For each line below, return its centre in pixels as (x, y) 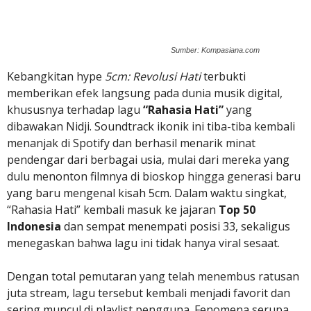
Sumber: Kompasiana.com (215, 50)
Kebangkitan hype (56, 76)
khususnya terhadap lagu (75, 110)
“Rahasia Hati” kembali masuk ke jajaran (113, 210)
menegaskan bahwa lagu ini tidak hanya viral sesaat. (143, 243)
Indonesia (34, 226)
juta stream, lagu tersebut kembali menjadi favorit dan (149, 293)
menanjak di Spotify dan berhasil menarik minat (131, 143)
